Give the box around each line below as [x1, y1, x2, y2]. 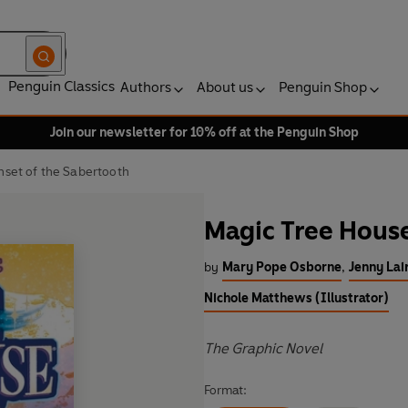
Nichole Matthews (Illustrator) [204, 291, 389, 307]
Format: [204, 382, 247, 399]
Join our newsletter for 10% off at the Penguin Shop [49, 125, 359, 140]
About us [197, 78, 253, 96]
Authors [120, 78, 171, 96]
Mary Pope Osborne [222, 260, 342, 276]
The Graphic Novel [204, 340, 322, 358]
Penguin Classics [8, 77, 115, 95]
